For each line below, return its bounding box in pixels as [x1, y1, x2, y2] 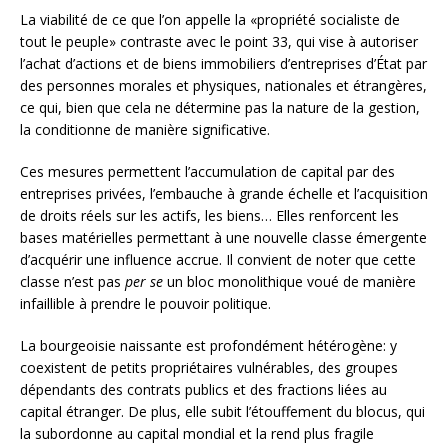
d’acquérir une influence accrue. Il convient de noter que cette [20, 249, 416, 269]
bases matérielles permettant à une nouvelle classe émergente [20, 227, 427, 247]
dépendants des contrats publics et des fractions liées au [20, 379, 387, 399]
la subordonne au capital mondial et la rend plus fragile [20, 423, 374, 443]
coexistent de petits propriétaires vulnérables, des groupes [20, 357, 398, 377]
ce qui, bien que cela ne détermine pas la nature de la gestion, [20, 97, 420, 117]
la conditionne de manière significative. [20, 119, 270, 139]
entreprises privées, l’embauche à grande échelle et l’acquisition [20, 183, 428, 203]
